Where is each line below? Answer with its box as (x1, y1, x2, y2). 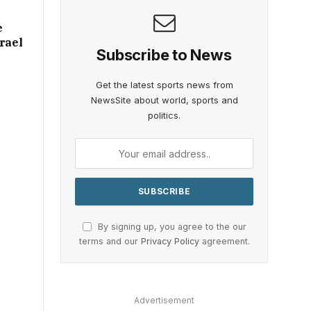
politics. (148, 110, 180, 121)
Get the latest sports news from (95, 79, 233, 91)
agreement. (199, 236, 250, 247)
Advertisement (134, 295, 194, 306)
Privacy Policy (140, 236, 199, 247)
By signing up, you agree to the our (94, 221, 246, 233)
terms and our (78, 236, 141, 247)
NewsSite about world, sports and (90, 94, 238, 106)
